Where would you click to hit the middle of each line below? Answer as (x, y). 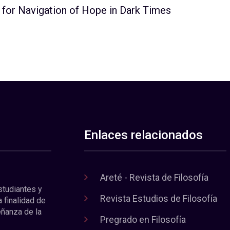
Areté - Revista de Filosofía (155, 177)
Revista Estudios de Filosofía (159, 198)
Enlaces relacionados (144, 135)
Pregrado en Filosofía (143, 219)
